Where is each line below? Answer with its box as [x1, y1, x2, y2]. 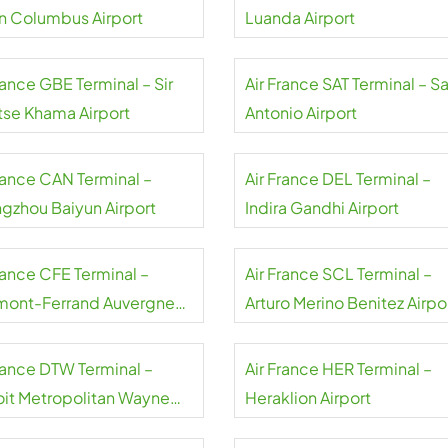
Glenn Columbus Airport [92, 7, 144, 28]
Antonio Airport [244, 102, 357, 123]
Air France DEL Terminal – [244, 168, 431, 189]
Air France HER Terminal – [244, 358, 432, 379]
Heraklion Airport [244, 387, 371, 408]
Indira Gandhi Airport [244, 197, 399, 218]
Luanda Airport [244, 7, 355, 28]
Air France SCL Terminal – [244, 263, 432, 284]
